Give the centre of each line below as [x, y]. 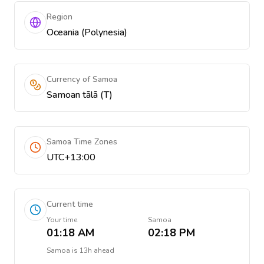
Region [60, 17]
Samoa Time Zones [82, 142]
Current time [70, 204]
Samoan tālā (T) [80, 95]
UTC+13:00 [71, 157]
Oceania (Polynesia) [87, 32]
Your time [62, 220]
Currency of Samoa [82, 79]
